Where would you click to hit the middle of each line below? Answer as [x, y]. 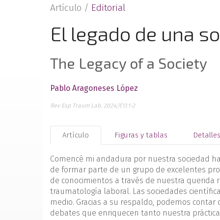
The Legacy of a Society [129, 63]
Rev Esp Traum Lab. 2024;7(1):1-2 [93, 106]
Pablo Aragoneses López [94, 88]
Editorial [108, 8]
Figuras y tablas [141, 135]
